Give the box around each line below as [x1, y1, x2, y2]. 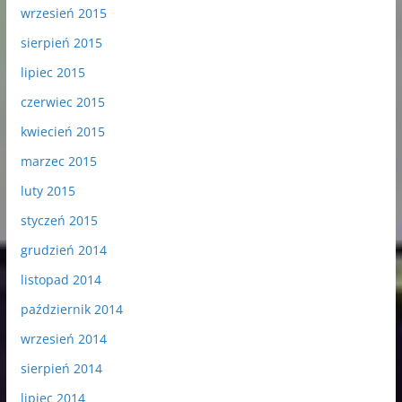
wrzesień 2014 [20, 330, 107, 348]
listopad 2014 [20, 271, 101, 289]
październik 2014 [20, 301, 123, 319]
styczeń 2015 [20, 212, 98, 230]
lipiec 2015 [20, 64, 85, 82]
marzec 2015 [20, 153, 97, 170]
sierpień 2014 [20, 360, 102, 378]
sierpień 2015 [20, 34, 102, 52]
